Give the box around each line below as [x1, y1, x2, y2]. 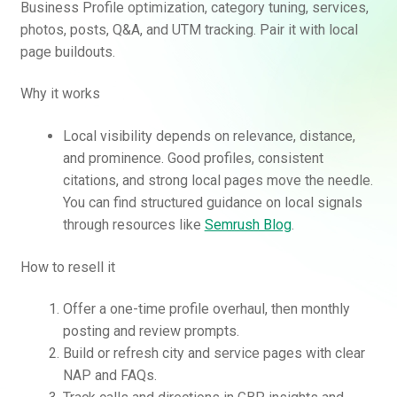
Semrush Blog [204, 216, 292, 234]
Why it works [19, 85, 100, 103]
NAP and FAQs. [62, 367, 157, 385]
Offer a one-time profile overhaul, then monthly [62, 300, 350, 318]
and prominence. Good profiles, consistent [62, 150, 323, 167]
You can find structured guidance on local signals [62, 194, 362, 212]
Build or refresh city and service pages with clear [62, 345, 365, 362]
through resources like [62, 216, 205, 234]
